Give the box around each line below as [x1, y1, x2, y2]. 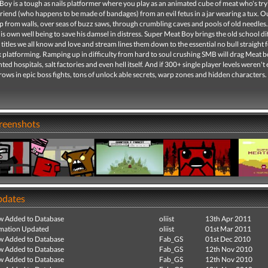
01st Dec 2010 [205, 234, 251, 243]
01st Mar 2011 [205, 224, 251, 233]
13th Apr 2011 [205, 214, 251, 223]
